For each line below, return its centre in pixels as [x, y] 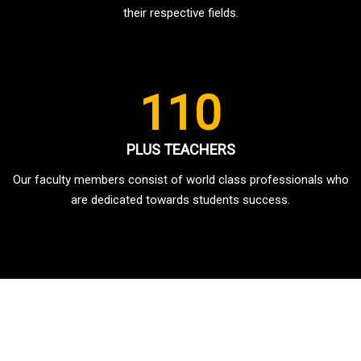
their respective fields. [180, 12]
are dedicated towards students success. [180, 199]
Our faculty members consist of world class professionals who [180, 179]
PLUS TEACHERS [180, 149]
